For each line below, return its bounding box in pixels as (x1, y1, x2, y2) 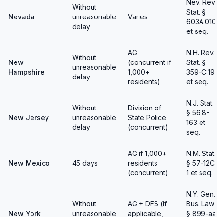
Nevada (8, 13, 35, 21)
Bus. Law (186, 200, 214, 208)
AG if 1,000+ (128, 149, 167, 157)
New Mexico (8, 159, 50, 167)
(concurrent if (128, 58, 171, 66)
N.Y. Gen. (186, 190, 215, 198)
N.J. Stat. (186, 99, 214, 107)
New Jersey (8, 113, 49, 122)
